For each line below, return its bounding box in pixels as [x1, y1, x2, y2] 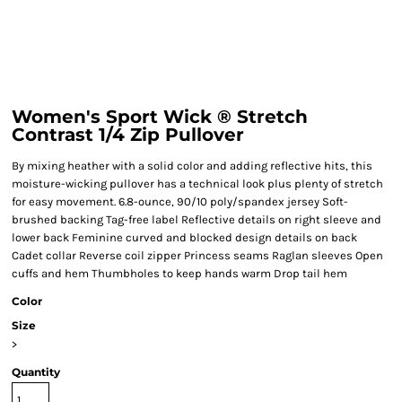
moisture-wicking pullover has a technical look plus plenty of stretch [12, 177, 383, 190]
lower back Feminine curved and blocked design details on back [12, 231, 357, 244]
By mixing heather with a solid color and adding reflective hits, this [12, 159, 372, 172]
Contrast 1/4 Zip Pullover [12, 124, 244, 145]
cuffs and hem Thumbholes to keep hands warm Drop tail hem [12, 267, 347, 280]
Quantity [12, 365, 60, 379]
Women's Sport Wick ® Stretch [12, 106, 308, 127]
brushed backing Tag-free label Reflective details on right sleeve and [12, 213, 381, 226]
